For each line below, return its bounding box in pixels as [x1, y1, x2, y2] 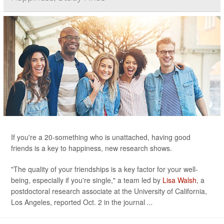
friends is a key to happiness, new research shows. [11, 143, 172, 153]
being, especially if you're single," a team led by [11, 175, 162, 185]
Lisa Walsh [162, 175, 196, 185]
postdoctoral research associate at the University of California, [11, 186, 207, 196]
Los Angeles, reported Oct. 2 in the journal [11, 197, 147, 207]
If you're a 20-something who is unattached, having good [11, 132, 190, 142]
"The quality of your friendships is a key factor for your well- [11, 164, 198, 174]
